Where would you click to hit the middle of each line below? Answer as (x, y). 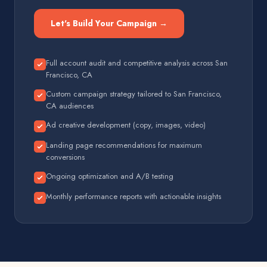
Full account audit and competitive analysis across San (137, 63)
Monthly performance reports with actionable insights (133, 196)
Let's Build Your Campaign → (109, 23)
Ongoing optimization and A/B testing (110, 176)
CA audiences (70, 106)
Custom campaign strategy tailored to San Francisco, (134, 94)
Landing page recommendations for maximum (124, 145)
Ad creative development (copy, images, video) (126, 125)
